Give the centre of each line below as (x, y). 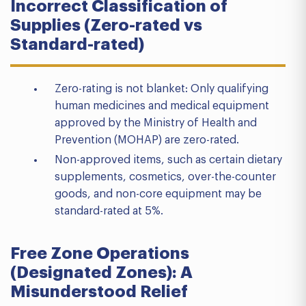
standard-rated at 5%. (109, 211)
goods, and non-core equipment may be (158, 194)
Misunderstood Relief (99, 292)
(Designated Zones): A (101, 273)
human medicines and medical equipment (162, 106)
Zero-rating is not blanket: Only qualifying (162, 89)
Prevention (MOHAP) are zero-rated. (147, 140)
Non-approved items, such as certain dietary (168, 160)
